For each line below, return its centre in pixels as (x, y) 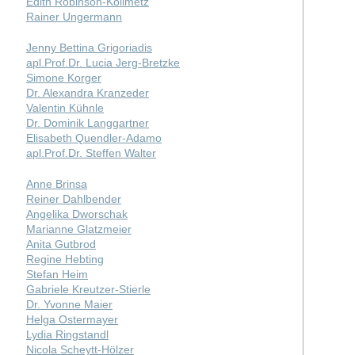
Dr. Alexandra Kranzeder (87, 92)
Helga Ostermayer (72, 319)
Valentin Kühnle (65, 107)
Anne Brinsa (56, 183)
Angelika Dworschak (76, 214)
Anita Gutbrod (61, 244)
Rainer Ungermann (74, 16)
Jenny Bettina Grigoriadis (89, 47)
